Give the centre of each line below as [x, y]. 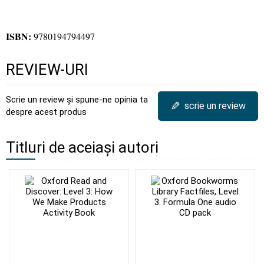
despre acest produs [46, 112]
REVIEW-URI [47, 70]
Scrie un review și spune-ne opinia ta [77, 100]
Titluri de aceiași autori [82, 147]
